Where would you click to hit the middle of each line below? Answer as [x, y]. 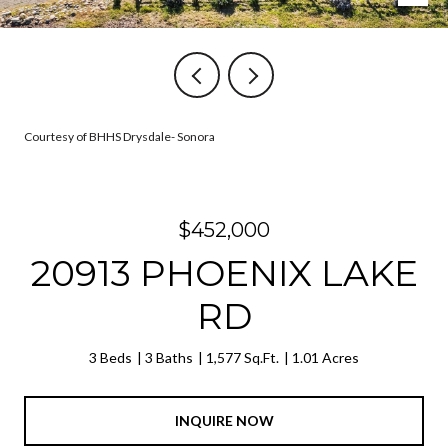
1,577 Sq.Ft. [242, 357]
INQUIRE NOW [224, 420]
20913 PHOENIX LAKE [224, 273]
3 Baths [169, 357]
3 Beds [110, 357]
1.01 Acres [325, 357]
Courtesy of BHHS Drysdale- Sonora [119, 136]
